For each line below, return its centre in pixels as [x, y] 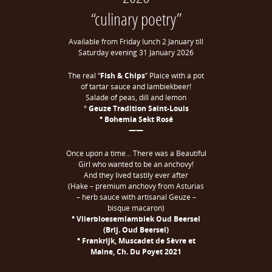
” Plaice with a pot [175, 76]
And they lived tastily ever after [136, 175]
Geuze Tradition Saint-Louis [138, 108]
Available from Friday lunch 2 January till [136, 42]
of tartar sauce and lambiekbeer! [136, 87]
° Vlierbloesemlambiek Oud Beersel [136, 219]
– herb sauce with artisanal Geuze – [136, 197]
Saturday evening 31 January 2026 [136, 53]
